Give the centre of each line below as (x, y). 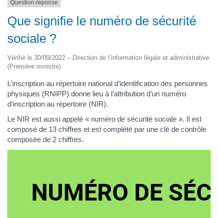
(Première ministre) (34, 66)
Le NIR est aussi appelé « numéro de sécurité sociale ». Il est (104, 119)
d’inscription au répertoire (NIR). (58, 104)
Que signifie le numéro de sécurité (102, 21)
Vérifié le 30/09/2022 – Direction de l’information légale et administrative (108, 57)
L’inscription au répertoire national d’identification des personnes (108, 83)
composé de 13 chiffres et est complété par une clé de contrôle (107, 129)
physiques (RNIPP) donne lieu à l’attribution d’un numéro (97, 93)
